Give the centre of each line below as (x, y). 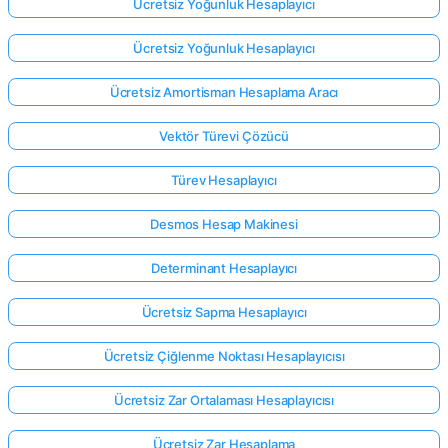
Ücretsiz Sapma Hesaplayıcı (224, 311)
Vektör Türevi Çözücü (224, 135)
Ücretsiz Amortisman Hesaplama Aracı (224, 91)
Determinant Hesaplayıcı (224, 267)
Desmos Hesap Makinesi (224, 223)
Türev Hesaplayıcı (224, 179)
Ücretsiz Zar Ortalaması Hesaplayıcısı (224, 399)
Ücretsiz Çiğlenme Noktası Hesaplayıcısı (224, 355)
